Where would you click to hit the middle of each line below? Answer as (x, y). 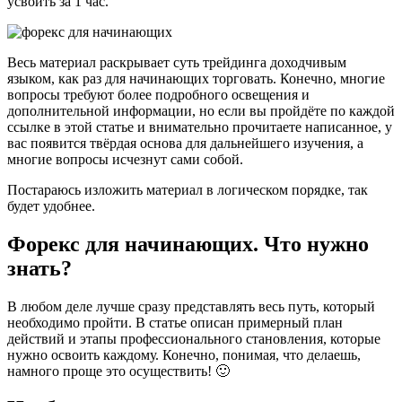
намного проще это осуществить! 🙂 (118, 371)
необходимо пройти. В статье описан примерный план (175, 322)
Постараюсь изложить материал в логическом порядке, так (188, 189)
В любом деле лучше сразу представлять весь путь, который (191, 306)
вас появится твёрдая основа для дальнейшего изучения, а (185, 143)
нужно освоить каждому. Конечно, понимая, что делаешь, (184, 354)
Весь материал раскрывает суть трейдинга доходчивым (177, 62)
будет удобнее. (51, 205)
